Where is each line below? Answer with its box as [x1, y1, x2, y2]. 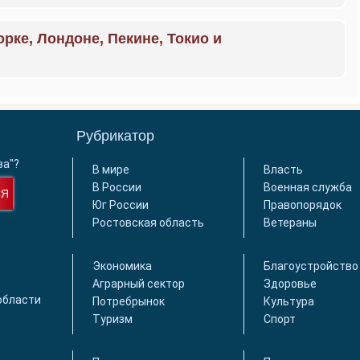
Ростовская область [92, 216, 205, 229]
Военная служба [264, 181, 353, 194]
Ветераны [264, 216, 317, 229]
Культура [264, 295, 315, 308]
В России [92, 181, 142, 194]
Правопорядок [264, 198, 342, 211]
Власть [264, 163, 304, 176]
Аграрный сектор [92, 277, 186, 290]
